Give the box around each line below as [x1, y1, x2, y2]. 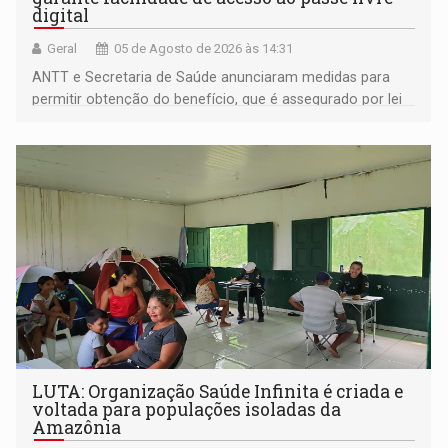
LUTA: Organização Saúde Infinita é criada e [32, 379, 404, 403]
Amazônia [32, 415, 122, 439]
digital [32, 3, 90, 27]
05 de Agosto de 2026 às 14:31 [114, 40, 294, 56]
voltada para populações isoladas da [32, 397, 342, 421]
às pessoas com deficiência [32, 112, 214, 129]
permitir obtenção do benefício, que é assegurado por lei [32, 90, 403, 107]
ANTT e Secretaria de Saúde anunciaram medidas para [32, 68, 391, 85]
